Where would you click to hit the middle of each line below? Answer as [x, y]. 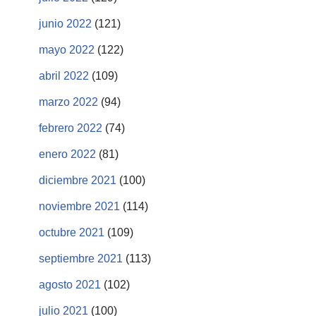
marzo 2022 [68, 102]
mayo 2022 [67, 49]
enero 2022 [67, 154]
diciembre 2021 [78, 180]
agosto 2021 [70, 284]
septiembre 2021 [81, 258]
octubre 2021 [72, 232]
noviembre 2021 [79, 206]
